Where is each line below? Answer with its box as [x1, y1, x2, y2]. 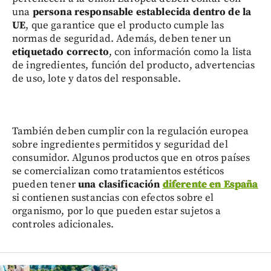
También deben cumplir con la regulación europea [12, 125, 249, 139]
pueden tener [12, 178, 78, 192]
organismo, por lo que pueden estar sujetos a [12, 204, 221, 218]
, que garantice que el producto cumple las [25, 19, 224, 33]
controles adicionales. [12, 218, 114, 232]
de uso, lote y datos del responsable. [12, 72, 181, 86]
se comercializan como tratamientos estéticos [12, 165, 224, 178]
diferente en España [162, 178, 258, 192]
